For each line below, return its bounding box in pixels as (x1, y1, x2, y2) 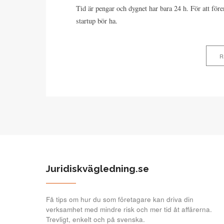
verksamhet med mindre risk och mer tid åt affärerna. (46, 204, 212, 214)
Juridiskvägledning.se (46, 162, 149, 174)
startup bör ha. (76, 15, 117, 25)
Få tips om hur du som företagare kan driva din (46, 194, 193, 204)
